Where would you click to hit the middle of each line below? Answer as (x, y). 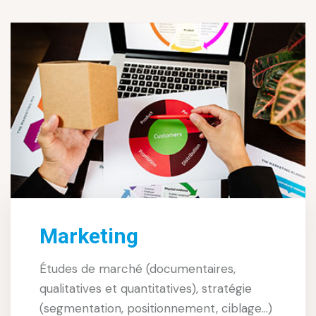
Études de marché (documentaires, (138, 268)
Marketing (89, 236)
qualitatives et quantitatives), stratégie (146, 288)
